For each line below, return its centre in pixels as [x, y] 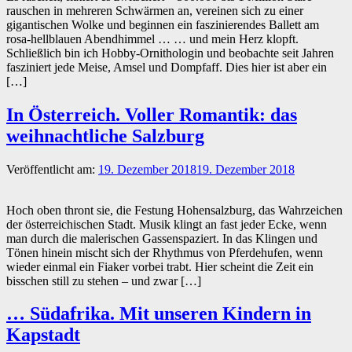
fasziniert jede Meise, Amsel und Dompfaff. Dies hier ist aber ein [167, 67]
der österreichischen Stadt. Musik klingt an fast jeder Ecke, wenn [167, 224]
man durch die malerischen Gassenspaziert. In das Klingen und [162, 238]
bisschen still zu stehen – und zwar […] [104, 280]
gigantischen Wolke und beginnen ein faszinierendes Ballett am [163, 24]
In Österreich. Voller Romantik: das [152, 114]
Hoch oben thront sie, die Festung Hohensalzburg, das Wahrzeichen [174, 210]
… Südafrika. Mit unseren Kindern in [159, 314]
